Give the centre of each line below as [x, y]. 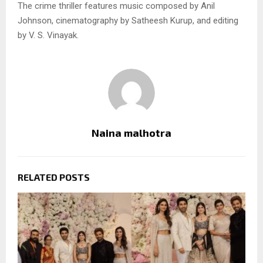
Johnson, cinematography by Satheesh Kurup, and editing [128, 20]
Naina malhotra [131, 132]
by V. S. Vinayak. [48, 35]
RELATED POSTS [54, 177]
